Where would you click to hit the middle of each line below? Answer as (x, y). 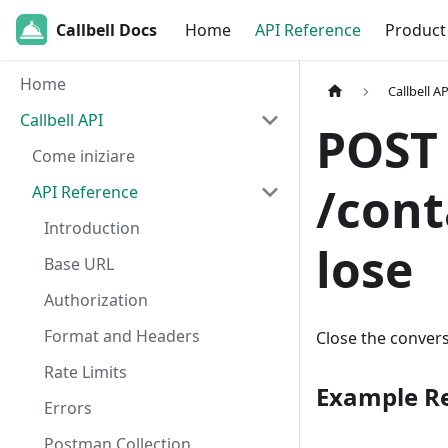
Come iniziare (83, 156)
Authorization (96, 300)
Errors (68, 408)
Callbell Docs (106, 30)
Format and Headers (122, 336)
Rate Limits (85, 372)
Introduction (92, 228)
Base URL (79, 264)
